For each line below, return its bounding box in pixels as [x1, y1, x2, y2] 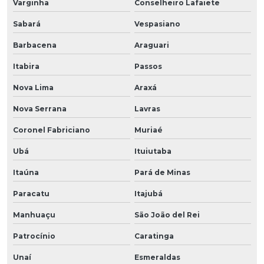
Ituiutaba [134, 146, 171, 156]
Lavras [134, 104, 160, 113]
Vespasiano [134, 19, 180, 28]
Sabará [13, 19, 41, 28]
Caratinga [134, 231, 174, 240]
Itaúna [13, 167, 39, 177]
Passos [134, 61, 162, 71]
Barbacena [13, 40, 57, 49]
